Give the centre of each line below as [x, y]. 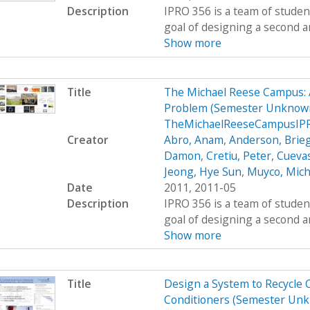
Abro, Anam [193, 139]
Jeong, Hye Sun [202, 171]
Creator [88, 139]
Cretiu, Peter [238, 155]
